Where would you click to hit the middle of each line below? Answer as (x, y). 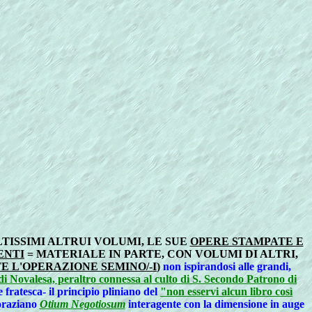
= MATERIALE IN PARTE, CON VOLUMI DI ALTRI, (161, 254)
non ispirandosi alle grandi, (226, 266)
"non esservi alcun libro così (226, 291)
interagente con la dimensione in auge (214, 304)
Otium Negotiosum (82, 304)
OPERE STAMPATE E (247, 241)
